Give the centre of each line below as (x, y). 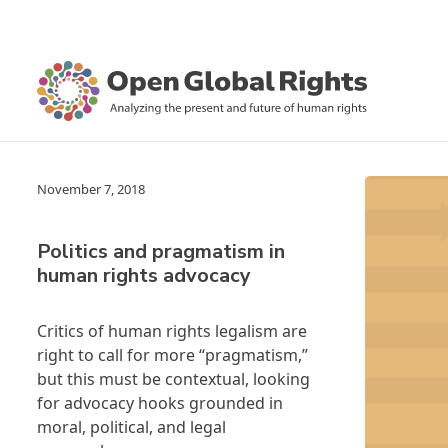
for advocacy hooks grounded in (160, 403)
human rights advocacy (144, 275)
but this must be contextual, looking (173, 379)
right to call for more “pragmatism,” (172, 355)
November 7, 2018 (91, 189)
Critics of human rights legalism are (172, 331)
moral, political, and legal (131, 427)
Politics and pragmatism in (161, 251)
